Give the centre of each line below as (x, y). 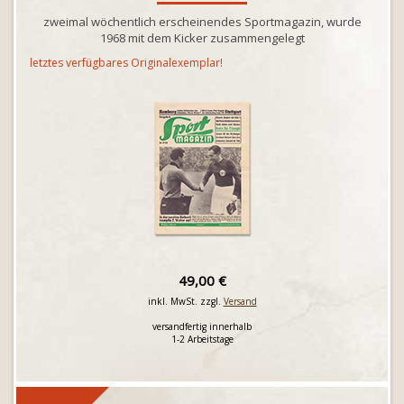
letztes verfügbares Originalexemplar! (126, 63)
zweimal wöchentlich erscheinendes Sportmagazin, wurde (202, 22)
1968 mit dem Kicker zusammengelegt (202, 38)
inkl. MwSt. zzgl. (185, 301)
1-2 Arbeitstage (202, 339)
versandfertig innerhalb (202, 326)
